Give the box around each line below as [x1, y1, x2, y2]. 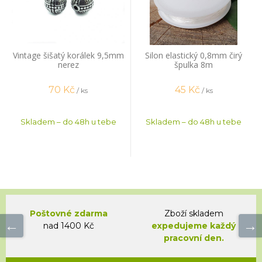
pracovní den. [163, 232, 224, 243]
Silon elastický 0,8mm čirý [145, 49, 242, 61]
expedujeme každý [151, 220, 236, 231]
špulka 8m [174, 58, 213, 70]
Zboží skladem [164, 208, 223, 219]
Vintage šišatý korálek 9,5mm [12, 49, 124, 61]
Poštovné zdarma [29, 208, 108, 219]
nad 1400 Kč [43, 220, 94, 231]
